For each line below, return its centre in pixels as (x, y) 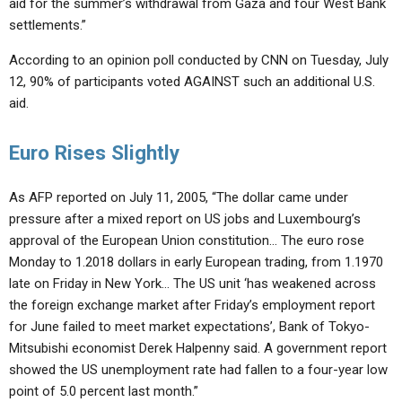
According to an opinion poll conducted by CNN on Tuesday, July (199, 60)
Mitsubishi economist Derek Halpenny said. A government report (198, 348)
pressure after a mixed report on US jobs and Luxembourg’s (185, 219)
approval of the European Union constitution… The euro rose (187, 240)
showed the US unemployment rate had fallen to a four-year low (198, 370)
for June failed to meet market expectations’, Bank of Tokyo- (189, 327)
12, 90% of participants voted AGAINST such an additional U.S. (192, 82)
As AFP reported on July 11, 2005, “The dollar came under (179, 197)
